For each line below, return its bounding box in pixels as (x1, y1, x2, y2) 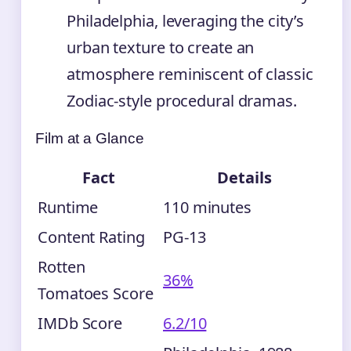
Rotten (38, 255, 85, 277)
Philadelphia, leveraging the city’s (67, 9, 304, 31)
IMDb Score (38, 312, 122, 334)
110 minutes (163, 196, 251, 218)
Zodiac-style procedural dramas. (67, 89, 297, 111)
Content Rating (38, 226, 145, 248)
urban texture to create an (67, 36, 255, 58)
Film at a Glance (35, 129, 144, 147)
